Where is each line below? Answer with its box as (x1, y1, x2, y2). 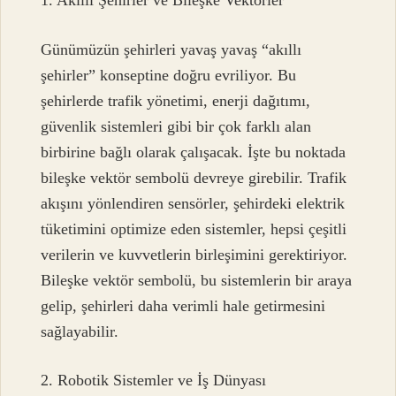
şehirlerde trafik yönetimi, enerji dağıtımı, (41, 91, 311, 110)
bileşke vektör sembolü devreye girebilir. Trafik (41, 168, 347, 187)
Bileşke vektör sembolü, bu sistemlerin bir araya (41, 270, 353, 289)
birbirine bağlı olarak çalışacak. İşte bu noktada (41, 142, 346, 161)
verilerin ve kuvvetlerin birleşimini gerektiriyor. (41, 245, 348, 263)
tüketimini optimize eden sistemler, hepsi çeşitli (41, 219, 347, 238)
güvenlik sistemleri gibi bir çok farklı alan (41, 117, 312, 135)
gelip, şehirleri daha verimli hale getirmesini (41, 296, 326, 315)
